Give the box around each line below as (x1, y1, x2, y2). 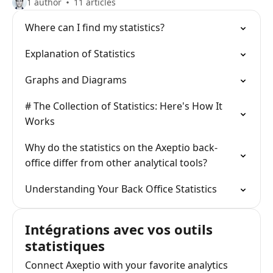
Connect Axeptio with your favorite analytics (25, 258, 228, 272)
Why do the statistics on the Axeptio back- (25, 141, 218, 154)
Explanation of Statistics (25, 47, 135, 60)
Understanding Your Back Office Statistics (25, 182, 217, 196)
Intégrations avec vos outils (25, 220, 213, 238)
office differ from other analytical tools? (25, 156, 207, 169)
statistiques (25, 236, 105, 255)
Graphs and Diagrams (25, 73, 127, 87)
